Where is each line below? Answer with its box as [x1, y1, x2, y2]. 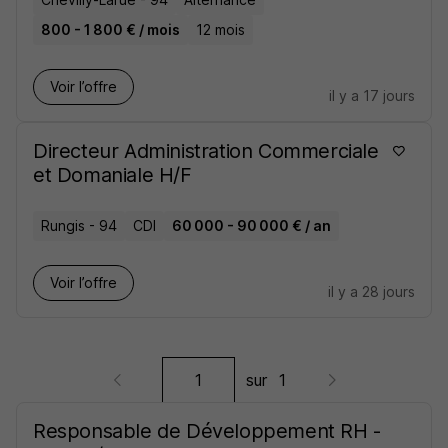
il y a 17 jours [329, 87, 415, 104]
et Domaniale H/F [33, 163, 192, 187]
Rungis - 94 [41, 217, 117, 234]
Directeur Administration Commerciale [33, 139, 379, 163]
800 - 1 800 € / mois [41, 21, 180, 38]
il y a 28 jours [328, 283, 415, 300]
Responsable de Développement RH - [33, 419, 381, 443]
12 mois [196, 21, 245, 38]
